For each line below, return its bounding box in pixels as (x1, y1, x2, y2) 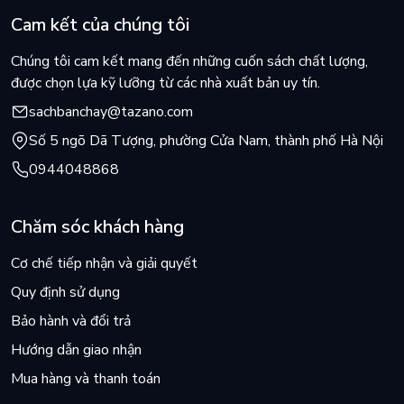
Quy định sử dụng (11, 282, 120, 303)
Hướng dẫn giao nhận (11, 340, 142, 361)
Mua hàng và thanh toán (11, 369, 161, 390)
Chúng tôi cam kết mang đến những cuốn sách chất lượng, (11, 51, 368, 72)
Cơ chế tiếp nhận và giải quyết (11, 253, 197, 274)
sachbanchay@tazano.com (29, 102, 193, 123)
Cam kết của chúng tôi (11, 13, 189, 38)
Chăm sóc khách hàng (11, 215, 184, 240)
